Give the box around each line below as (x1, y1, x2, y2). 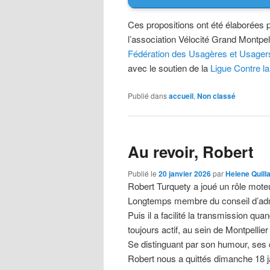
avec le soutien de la (128, 61, 210, 75)
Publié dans (128, 90, 167, 101)
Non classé (197, 90, 236, 101)
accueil (169, 90, 193, 101)
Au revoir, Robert (128, 140, 254, 163)
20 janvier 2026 (159, 168, 211, 180)
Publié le (128, 168, 159, 179)
